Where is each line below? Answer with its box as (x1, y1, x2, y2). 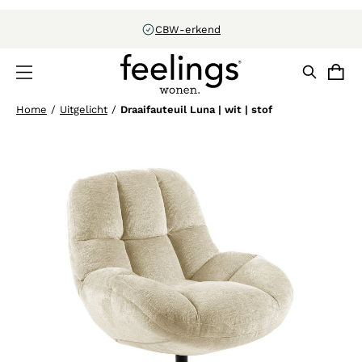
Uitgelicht (60, 103, 107, 116)
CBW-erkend (155, 23, 221, 36)
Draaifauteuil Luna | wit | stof (120, 103, 272, 116)
